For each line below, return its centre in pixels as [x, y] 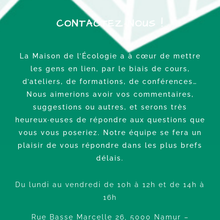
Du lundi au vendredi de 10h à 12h [87, 185]
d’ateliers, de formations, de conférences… [110, 82]
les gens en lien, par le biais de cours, [110, 69]
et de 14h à [182, 185]
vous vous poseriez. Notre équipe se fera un [110, 133]
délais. [110, 158]
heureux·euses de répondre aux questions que [110, 120]
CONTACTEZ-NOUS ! [110, 24]
